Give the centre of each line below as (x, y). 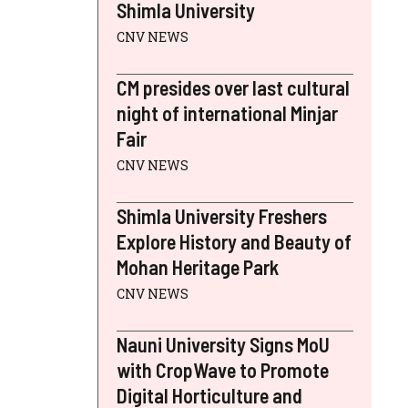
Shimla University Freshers (222, 216)
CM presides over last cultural (233, 87)
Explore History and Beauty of (234, 241)
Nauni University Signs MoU (223, 344)
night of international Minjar (227, 113)
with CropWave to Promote (223, 370)
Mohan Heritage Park (198, 267)
